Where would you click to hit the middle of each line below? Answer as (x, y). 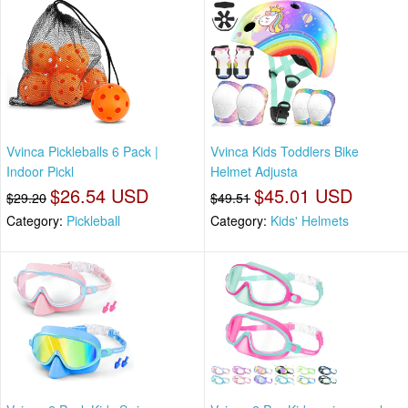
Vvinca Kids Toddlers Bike (285, 151)
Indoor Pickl (40, 171)
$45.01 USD (303, 195)
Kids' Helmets (310, 220)
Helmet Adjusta (254, 171)
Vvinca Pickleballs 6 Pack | (82, 151)
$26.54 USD (99, 195)
